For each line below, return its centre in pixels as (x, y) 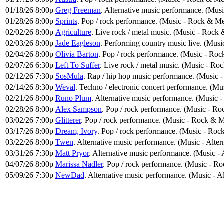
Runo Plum (73, 98)
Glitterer (68, 120)
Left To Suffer (78, 65)
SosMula (69, 76)
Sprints (66, 21)
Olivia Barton (77, 54)
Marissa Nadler (79, 164)
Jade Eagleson (78, 43)
